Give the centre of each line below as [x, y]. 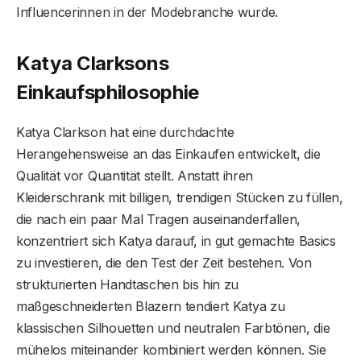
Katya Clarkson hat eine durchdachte [125, 133]
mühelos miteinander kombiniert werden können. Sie [171, 350]
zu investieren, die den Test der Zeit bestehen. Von [164, 263]
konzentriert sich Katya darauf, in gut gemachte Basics [176, 241]
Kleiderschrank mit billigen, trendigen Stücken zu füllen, [180, 198]
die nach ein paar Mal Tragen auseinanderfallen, [158, 220]
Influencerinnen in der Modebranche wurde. [147, 12]
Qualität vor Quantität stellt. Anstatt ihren [135, 176]
